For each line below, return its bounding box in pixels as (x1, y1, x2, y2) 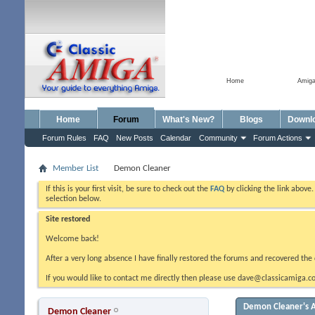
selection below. (46, 195, 101, 203)
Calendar (160, 134, 191, 142)
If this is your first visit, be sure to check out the (46, 185, 210, 193)
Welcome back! (46, 235, 99, 243)
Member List (53, 164, 98, 173)
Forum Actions (253, 134, 302, 142)
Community (199, 134, 238, 142)
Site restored (46, 215, 90, 224)
